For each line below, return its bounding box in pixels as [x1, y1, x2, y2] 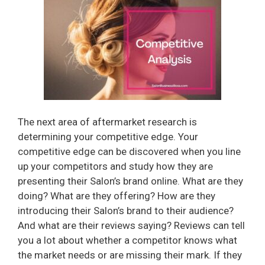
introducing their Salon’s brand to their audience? [18, 205, 234, 217]
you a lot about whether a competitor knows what [18, 234, 237, 247]
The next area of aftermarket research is [18, 116, 197, 128]
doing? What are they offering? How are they [18, 190, 215, 202]
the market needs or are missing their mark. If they [18, 249, 242, 261]
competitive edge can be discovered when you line [18, 146, 241, 158]
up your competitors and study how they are [18, 160, 213, 173]
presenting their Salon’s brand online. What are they [18, 175, 243, 188]
